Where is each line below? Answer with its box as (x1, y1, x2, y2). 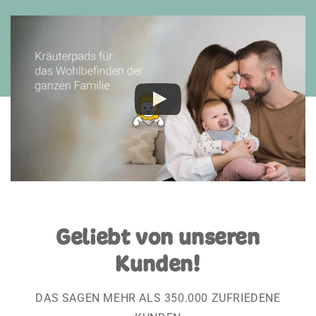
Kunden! (115, 249, 201, 278)
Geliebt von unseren (56, 222, 260, 251)
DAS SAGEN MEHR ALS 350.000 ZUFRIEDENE (35, 291, 281, 305)
